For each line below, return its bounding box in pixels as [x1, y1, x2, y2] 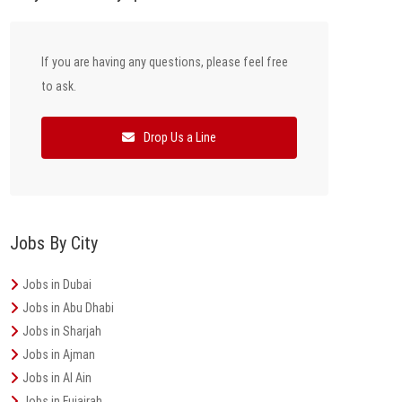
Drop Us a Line [141, 130, 216, 144]
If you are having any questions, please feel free [41, 55, 288, 69]
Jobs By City [10, 232, 98, 254]
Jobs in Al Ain [22, 371, 92, 385]
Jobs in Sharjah [22, 324, 101, 338]
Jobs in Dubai [22, 277, 92, 292]
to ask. [41, 79, 76, 93]
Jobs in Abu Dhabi [22, 301, 114, 315]
